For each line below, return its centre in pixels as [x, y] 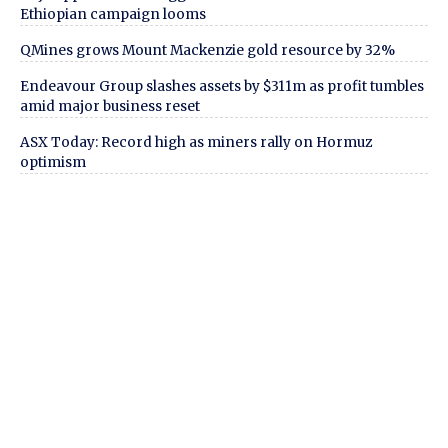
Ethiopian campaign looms [113, 14]
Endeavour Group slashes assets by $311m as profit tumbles [222, 86]
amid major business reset [110, 106]
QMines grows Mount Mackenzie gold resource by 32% [207, 50]
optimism [53, 162]
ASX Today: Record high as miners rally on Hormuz [196, 142]
